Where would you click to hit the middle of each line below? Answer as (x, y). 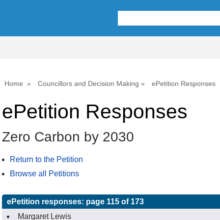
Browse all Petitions (44, 174)
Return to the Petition (46, 160)
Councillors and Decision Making (88, 83)
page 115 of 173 (115, 201)
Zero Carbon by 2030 (68, 137)
